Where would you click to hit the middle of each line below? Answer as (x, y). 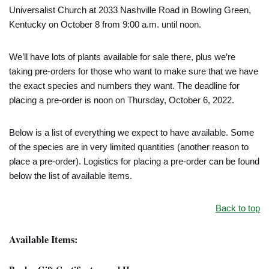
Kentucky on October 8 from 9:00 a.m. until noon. (105, 24)
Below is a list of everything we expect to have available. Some (131, 132)
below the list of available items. (71, 176)
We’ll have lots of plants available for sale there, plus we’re (122, 57)
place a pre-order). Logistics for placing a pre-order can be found (134, 161)
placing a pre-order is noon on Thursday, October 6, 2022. (122, 100)
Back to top (238, 208)
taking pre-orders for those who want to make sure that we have (134, 71)
